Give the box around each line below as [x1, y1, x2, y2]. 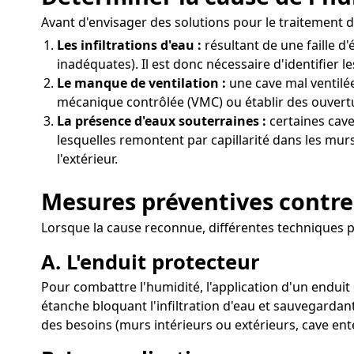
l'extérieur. [57, 150, 118, 168]
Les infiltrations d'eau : [57, 36, 201, 55]
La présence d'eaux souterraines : [57, 112, 266, 130]
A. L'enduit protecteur [41, 247, 260, 276]
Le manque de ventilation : [57, 74, 226, 92]
